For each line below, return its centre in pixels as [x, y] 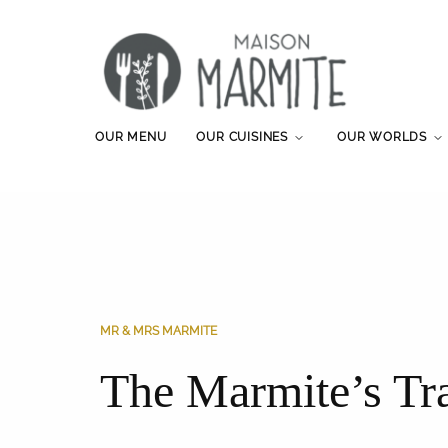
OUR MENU [131, 137]
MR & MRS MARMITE [158, 331]
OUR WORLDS [382, 137]
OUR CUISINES [242, 137]
